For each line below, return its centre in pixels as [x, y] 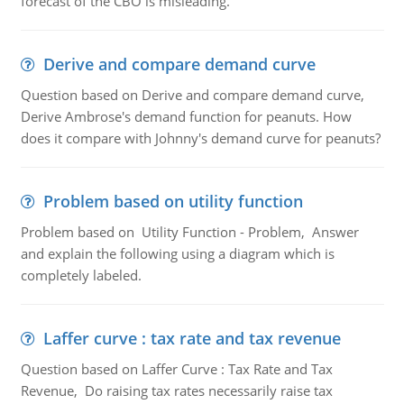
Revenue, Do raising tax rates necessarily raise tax [176, 390]
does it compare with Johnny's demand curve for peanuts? [200, 138]
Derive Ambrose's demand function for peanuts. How [186, 116]
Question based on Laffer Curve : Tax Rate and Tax [176, 369]
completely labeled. [81, 275]
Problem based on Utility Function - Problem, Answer [189, 232]
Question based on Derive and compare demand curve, [194, 95]
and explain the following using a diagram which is [177, 253]
